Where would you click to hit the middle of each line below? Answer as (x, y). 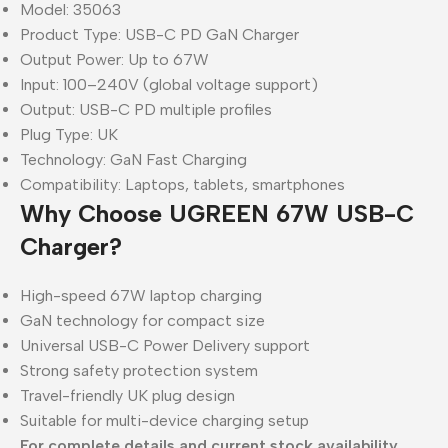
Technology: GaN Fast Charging (133, 159)
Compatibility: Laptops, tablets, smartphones (182, 184)
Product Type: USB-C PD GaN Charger (159, 34)
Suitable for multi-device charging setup (164, 420)
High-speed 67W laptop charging (141, 295)
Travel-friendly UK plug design (127, 395)
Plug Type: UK (69, 134)
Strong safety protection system (139, 370)
